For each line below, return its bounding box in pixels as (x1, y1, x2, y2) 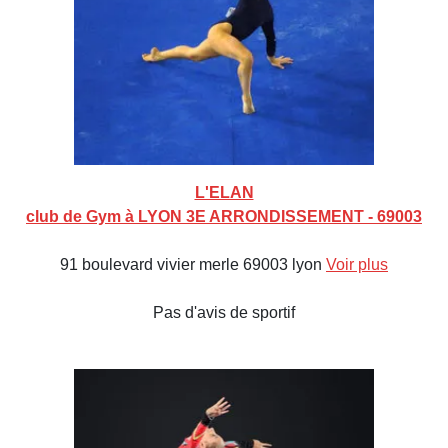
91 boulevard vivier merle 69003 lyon (60, 255, 326, 273)
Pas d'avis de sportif (153, 303, 295, 321)
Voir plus (326, 255, 388, 273)
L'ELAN (194, 183, 254, 201)
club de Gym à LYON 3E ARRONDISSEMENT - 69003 (26, 207, 422, 225)
